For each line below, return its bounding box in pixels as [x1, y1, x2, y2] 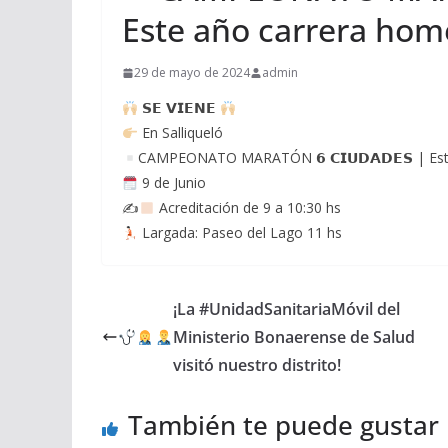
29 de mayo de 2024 [134, 64, 250, 82]
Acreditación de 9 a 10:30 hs [154, 198, 341, 218]
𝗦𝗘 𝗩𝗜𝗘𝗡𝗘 [137, 98, 220, 118]
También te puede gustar [128, 407, 439, 444]
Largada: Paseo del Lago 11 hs [137, 223, 342, 243]
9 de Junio [137, 173, 206, 193]
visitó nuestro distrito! [172, 354, 341, 377]
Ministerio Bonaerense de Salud [172, 326, 415, 349]
